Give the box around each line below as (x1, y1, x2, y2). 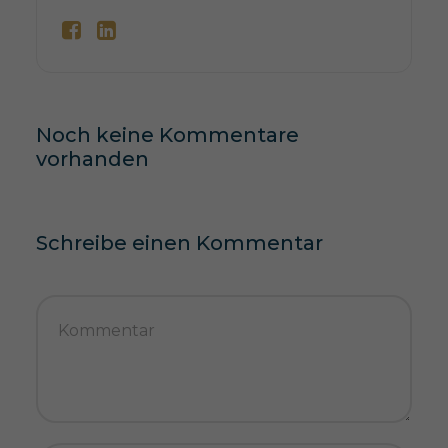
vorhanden (35, 146, 149, 171)
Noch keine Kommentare (35, 122, 299, 147)
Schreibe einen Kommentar (35, 230, 323, 255)
